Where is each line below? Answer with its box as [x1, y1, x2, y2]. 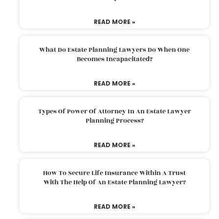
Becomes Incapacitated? [76, 54, 153, 64]
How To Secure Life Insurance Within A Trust [43, 168, 186, 178]
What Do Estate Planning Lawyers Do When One [39, 44, 190, 55]
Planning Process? [85, 115, 144, 126]
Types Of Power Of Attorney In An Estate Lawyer [38, 106, 191, 116]
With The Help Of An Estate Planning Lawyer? [43, 177, 186, 187]
